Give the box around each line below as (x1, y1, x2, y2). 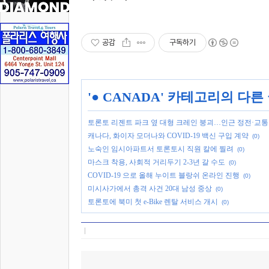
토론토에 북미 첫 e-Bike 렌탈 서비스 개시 (88, 198, 218, 206)
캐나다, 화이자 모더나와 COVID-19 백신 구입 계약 (88, 131, 249, 140)
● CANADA (91, 89, 160, 104)
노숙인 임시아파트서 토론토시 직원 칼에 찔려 (88, 145, 234, 153)
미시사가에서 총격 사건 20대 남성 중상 (88, 184, 212, 193)
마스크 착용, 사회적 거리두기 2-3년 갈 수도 (88, 158, 225, 166)
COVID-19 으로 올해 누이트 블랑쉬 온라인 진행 (88, 171, 240, 180)
